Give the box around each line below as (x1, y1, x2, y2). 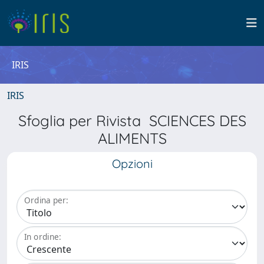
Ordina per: (24, 194, 68, 206)
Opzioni (111, 156, 153, 171)
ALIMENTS (97, 129, 167, 147)
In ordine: (24, 231, 61, 243)
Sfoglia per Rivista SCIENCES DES (18, 111, 246, 130)
